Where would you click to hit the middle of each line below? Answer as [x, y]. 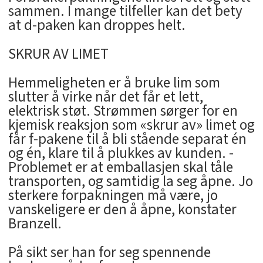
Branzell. [35, 223]
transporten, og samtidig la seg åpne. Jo [130, 181]
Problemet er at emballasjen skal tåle [120, 167]
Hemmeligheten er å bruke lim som [114, 82]
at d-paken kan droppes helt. [97, 25]
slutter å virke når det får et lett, [105, 97]
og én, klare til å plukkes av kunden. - [121, 153]
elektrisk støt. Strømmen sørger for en [123, 111]
